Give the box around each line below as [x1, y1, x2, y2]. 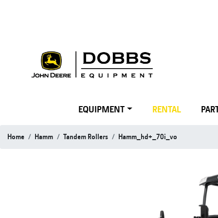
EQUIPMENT [78, 103, 125, 115]
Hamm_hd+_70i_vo [118, 132, 177, 142]
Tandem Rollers [63, 132, 108, 142]
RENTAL [152, 103, 182, 115]
